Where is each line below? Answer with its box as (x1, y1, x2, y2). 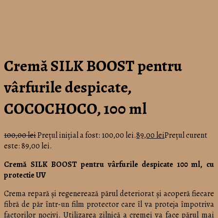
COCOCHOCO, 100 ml (4, 98, 146, 120)
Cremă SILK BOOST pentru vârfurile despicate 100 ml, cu (4, 159, 214, 170)
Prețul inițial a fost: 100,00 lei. (37, 129, 136, 141)
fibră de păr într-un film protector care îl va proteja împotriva (4, 199, 214, 210)
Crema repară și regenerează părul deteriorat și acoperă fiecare (4, 188, 214, 199)
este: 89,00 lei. (4, 140, 52, 151)
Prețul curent (164, 129, 207, 141)
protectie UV (4, 169, 46, 181)
